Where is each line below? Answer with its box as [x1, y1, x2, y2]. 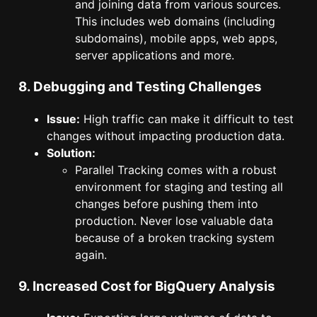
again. [75, 247, 107, 262]
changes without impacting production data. [47, 128, 284, 143]
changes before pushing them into [75, 196, 258, 211]
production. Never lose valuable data [75, 213, 273, 228]
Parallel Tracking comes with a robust [75, 162, 277, 177]
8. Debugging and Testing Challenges [18, 79, 262, 96]
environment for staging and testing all [75, 179, 283, 194]
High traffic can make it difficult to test [80, 111, 294, 126]
